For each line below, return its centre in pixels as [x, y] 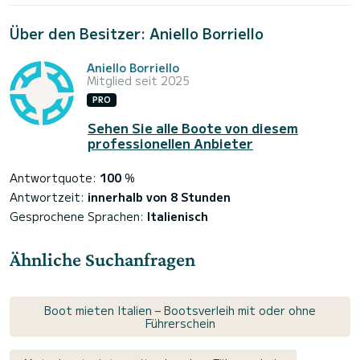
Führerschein [180, 323]
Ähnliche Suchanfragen [102, 259]
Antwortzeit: [49, 196]
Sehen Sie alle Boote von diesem [193, 127]
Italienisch [178, 216]
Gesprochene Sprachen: [78, 216]
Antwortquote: [55, 177]
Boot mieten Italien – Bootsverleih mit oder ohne [180, 310]
